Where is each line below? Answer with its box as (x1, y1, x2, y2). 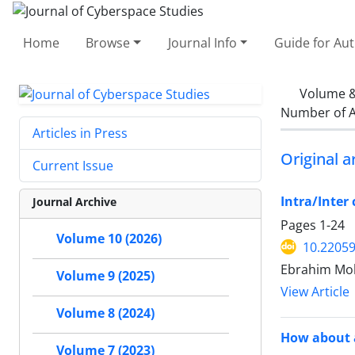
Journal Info (167, 33, 237, 52)
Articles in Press (32, 124, 128, 143)
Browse (86, 33, 131, 52)
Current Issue (32, 157, 113, 175)
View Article (281, 283, 349, 300)
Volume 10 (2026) (56, 230, 162, 248)
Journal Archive (32, 194, 116, 210)
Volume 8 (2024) (56, 304, 155, 323)
